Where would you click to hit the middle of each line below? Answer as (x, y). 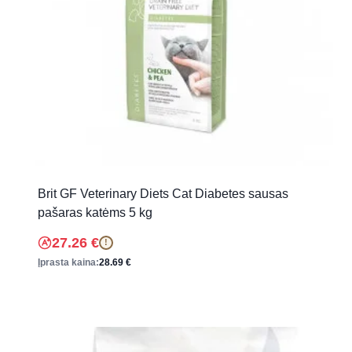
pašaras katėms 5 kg (95, 212)
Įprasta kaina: (68, 262)
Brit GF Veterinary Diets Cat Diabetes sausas (163, 193)
